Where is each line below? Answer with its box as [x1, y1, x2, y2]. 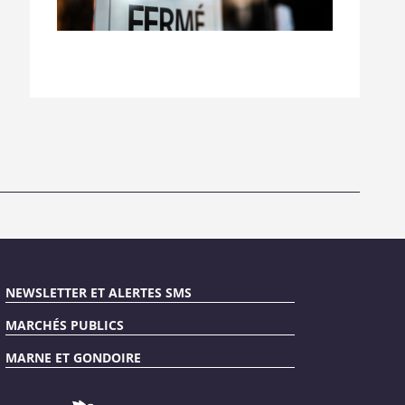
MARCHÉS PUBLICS [5, 316, 124, 334]
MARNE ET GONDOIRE [5, 348, 141, 366]
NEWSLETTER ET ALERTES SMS [5, 283, 192, 301]
